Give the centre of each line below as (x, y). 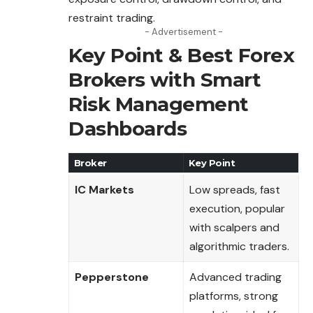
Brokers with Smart (165, 80)
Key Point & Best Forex (181, 56)
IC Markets (104, 190)
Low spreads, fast (235, 190)
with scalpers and (234, 228)
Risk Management (159, 104)
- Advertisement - (184, 32)
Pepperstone (112, 277)
